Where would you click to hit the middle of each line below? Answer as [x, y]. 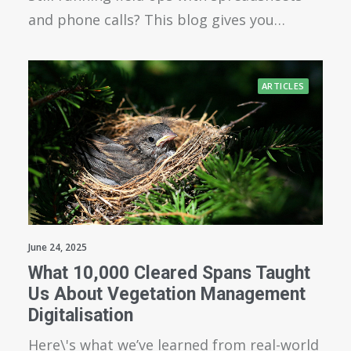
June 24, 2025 [58, 248]
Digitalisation [81, 316]
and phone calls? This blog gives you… [157, 20]
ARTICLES [283, 86]
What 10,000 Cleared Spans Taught [169, 273]
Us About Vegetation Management [167, 295]
